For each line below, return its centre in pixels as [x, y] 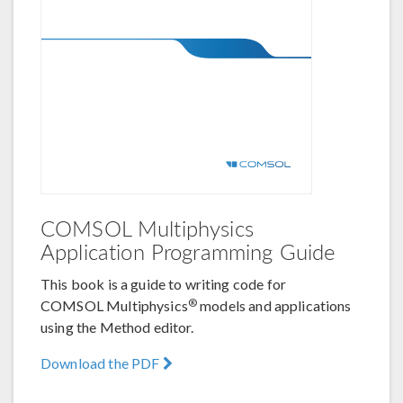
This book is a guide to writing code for [163, 284]
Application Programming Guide [188, 251]
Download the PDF [102, 363]
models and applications [274, 306]
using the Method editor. [117, 327]
